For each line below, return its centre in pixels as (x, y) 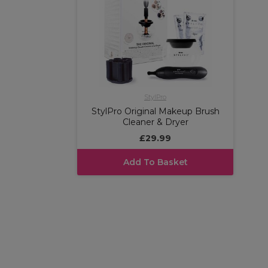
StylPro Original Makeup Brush (155, 111)
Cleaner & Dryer (155, 122)
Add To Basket (155, 162)
